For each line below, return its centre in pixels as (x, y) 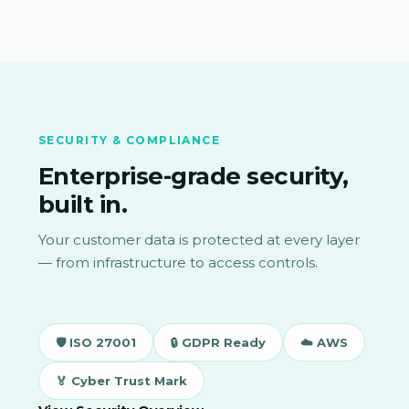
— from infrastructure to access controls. (178, 262)
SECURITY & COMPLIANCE (130, 140)
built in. (83, 204)
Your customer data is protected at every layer (199, 239)
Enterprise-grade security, (194, 176)
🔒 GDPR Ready (218, 343)
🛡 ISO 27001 (96, 343)
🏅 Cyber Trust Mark (121, 381)
